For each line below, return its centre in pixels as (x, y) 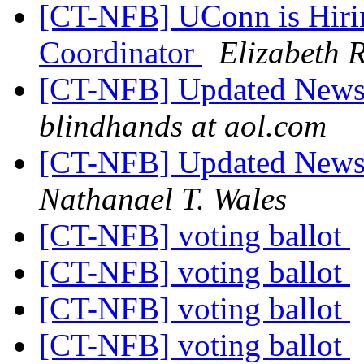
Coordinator (121, 53)
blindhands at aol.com (183, 126)
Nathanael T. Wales (163, 199)
